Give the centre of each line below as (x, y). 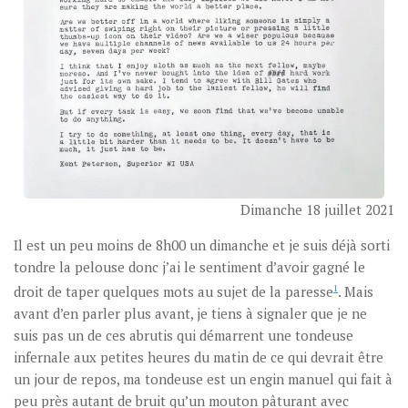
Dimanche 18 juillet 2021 (317, 209)
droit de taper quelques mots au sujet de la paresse (173, 291)
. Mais (356, 291)
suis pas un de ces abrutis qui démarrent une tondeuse (184, 335)
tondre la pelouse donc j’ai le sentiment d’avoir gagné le (189, 267)
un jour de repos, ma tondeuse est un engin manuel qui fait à (203, 379)
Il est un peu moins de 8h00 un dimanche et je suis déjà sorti (202, 245)
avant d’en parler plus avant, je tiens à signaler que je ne (190, 313)
